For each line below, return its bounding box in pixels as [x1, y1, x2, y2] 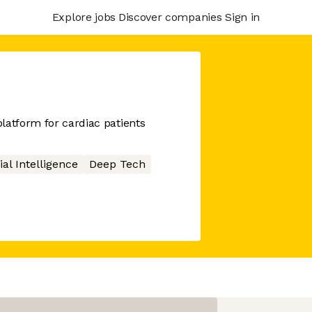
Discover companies [118, 10, 222, 24]
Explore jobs [52, 10, 116, 24]
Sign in [225, 10, 260, 24]
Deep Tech [88, 157, 146, 171]
